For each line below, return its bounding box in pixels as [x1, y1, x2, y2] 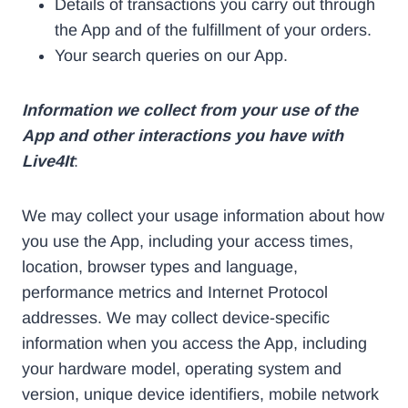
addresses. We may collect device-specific [22, 308, 330, 327]
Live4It [22, 151, 74, 170]
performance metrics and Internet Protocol [22, 282, 328, 301]
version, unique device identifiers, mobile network [22, 384, 379, 403]
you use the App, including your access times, [22, 231, 353, 250]
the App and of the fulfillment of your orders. [55, 20, 372, 39]
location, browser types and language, [22, 257, 298, 276]
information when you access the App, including [22, 333, 367, 352]
